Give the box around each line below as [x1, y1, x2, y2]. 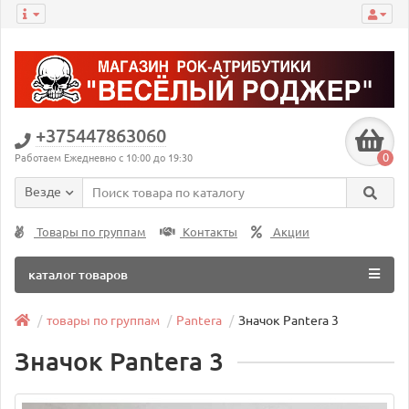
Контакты [180, 225, 237, 240]
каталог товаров [28, 267, 128, 283]
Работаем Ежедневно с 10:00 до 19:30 [15, 152, 193, 164]
